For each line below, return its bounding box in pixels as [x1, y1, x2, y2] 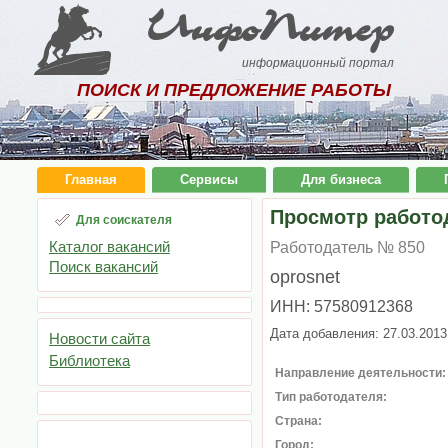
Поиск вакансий [49, 258, 158, 275]
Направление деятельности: [275, 366, 446, 380]
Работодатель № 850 [270, 239, 425, 256]
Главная [65, 172, 117, 187]
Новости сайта [49, 330, 150, 347]
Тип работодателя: [275, 390, 387, 404]
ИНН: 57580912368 [270, 298, 413, 315]
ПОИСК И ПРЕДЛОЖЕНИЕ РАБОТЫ [77, 80, 392, 100]
